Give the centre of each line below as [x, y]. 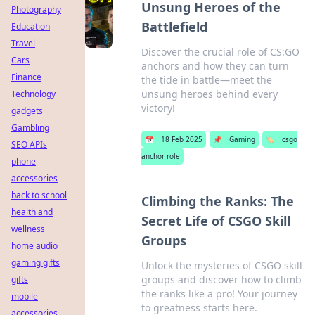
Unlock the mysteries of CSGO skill [222, 265]
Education [31, 26]
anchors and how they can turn [215, 66]
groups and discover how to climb [222, 279]
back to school [39, 195]
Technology [33, 94]
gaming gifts [36, 263]
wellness [28, 229]
